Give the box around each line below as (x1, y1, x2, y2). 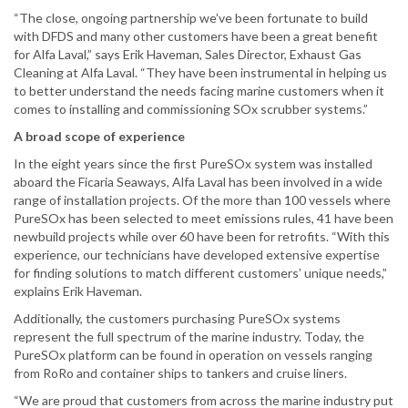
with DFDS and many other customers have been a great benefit (14, 28, 378, 45)
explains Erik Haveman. (14, 283, 142, 300)
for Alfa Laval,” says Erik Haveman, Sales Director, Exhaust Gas (14, 46, 362, 63)
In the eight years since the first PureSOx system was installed (14, 156, 372, 172)
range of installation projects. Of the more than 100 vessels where (14, 192, 391, 209)
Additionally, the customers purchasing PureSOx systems (14, 311, 341, 327)
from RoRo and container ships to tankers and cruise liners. (14, 365, 347, 382)
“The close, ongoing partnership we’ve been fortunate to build (14, 10, 368, 26)
